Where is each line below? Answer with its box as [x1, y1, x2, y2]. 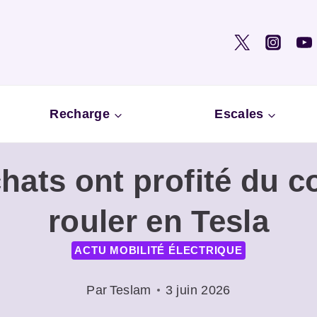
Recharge [50, 106, 110, 121]
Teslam [109, 283, 151, 298]
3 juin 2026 [165, 283, 231, 298]
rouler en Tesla [47, 203, 270, 238]
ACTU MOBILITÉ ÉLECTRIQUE [74, 243, 243, 256]
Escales [214, 106, 264, 121]
